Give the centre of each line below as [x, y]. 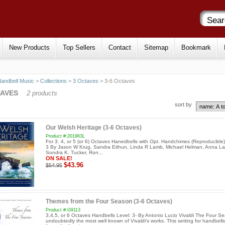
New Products [29, 47]
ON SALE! [59, 158]
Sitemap [156, 47]
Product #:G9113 [63, 210]
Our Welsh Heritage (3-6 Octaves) [93, 128]
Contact [120, 47]
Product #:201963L [65, 136]
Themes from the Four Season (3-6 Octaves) [109, 202]
